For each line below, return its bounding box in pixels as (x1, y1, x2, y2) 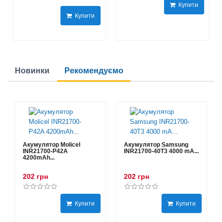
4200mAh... (23, 154, 55, 161)
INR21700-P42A (23, 148, 68, 155)
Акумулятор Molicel (23, 141, 80, 148)
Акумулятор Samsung (124, 141, 188, 148)
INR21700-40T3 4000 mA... (124, 148, 199, 155)
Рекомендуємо (64, 66, 123, 75)
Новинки (15, 66, 50, 75)
